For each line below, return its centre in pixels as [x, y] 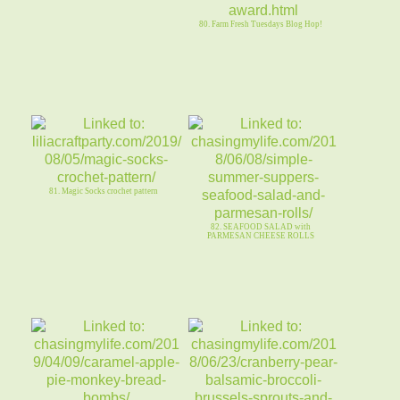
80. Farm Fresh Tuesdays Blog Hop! [261, 24]
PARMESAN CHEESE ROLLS [261, 235]
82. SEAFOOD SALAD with [261, 226]
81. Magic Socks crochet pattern [104, 191]
